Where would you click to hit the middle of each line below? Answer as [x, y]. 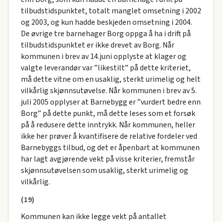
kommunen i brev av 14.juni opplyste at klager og [103, 56]
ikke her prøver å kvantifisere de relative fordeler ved [109, 136]
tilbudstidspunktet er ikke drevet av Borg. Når [97, 45]
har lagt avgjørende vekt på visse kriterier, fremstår [108, 159]
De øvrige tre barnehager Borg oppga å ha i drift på [106, 33]
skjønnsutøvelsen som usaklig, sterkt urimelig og [104, 170]
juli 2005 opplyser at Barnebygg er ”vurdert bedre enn [111, 102]
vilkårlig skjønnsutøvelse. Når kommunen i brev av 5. [109, 90]
